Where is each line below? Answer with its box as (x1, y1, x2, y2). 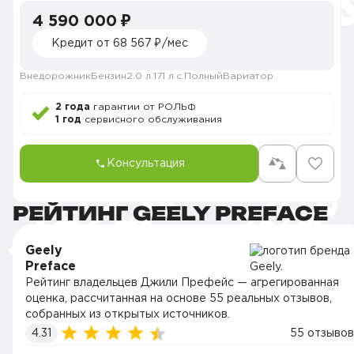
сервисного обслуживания (81, 115, 222, 124)
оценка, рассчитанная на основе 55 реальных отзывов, (25, 294, 332, 303)
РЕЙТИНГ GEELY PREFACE (13, 201, 328, 225)
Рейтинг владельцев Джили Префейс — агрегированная (25, 278, 339, 288)
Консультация (106, 159, 185, 168)
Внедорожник (20, 72, 91, 81)
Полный (184, 72, 223, 81)
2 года (55, 103, 90, 111)
